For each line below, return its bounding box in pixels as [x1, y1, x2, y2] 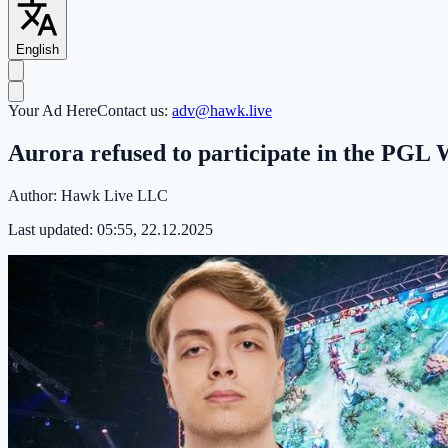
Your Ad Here [8, 102, 97, 120]
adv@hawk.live [172, 102, 272, 120]
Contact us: [97, 102, 172, 120]
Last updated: [8, 220, 97, 238]
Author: [8, 186, 61, 204]
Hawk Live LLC [61, 186, 168, 204]
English [16, 42, 59, 58]
